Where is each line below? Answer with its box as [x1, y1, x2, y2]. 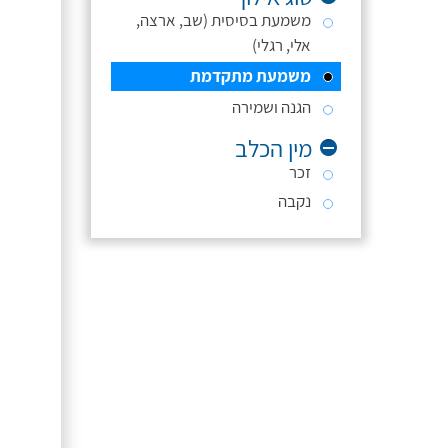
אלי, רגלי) [252, 34, 311, 56]
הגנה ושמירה [232, 96, 311, 118]
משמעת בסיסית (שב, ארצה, [136, 9, 311, 31]
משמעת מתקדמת [190, 65, 311, 87]
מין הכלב [235, 132, 313, 164]
